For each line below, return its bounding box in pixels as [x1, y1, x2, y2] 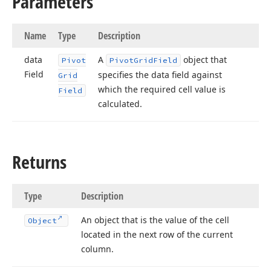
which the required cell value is [98, 83, 226, 95]
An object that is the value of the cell [81, 214, 229, 226]
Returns [12, 149, 67, 174]
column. [81, 243, 114, 255]
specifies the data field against [98, 69, 222, 80]
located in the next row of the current [81, 229, 233, 240]
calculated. [98, 98, 142, 109]
